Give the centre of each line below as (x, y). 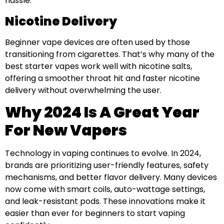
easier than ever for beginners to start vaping (95, 213)
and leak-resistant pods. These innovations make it (105, 201)
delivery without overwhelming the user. (83, 90)
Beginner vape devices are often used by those (97, 42)
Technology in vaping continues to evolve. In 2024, (103, 153)
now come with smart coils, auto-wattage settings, (105, 189)
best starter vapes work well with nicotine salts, (98, 66)
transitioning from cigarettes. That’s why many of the (110, 54)
